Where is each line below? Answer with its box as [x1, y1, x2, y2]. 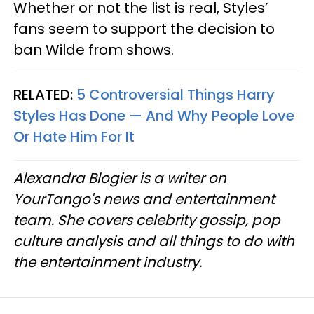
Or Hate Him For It [13, 126, 135, 146]
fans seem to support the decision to [13, 18, 275, 39]
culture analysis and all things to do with [13, 231, 294, 251]
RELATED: [13, 84, 76, 104]
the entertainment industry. [13, 252, 202, 272]
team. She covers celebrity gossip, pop [13, 210, 280, 230]
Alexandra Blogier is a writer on [13, 168, 226, 188]
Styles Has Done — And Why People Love [13, 105, 294, 125]
